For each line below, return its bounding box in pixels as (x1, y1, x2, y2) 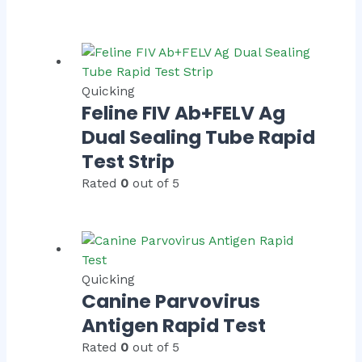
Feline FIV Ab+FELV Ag (82, 100, 286, 127)
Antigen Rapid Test (82, 312, 267, 339)
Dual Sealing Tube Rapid (82, 124, 316, 151)
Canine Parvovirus (82, 288, 261, 314)
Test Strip (82, 149, 175, 175)
